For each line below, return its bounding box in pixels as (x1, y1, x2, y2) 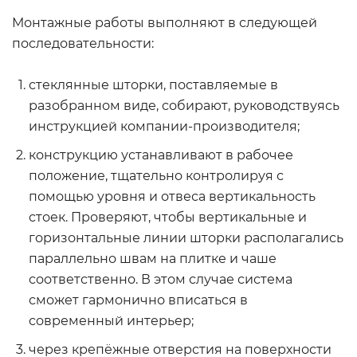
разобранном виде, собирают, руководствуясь (29, 98, 339, 113)
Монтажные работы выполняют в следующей (12, 15, 317, 30)
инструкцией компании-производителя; (29, 119, 300, 134)
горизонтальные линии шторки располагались (29, 230, 343, 245)
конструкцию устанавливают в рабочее (29, 147, 293, 163)
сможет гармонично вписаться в (29, 292, 248, 308)
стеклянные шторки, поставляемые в (29, 77, 278, 92)
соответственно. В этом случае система (29, 272, 292, 287)
